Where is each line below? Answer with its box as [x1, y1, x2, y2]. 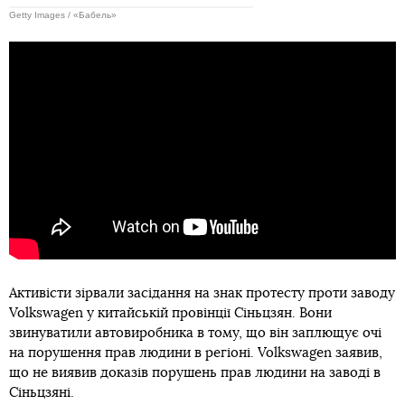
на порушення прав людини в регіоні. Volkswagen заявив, [9, 346, 382, 361]
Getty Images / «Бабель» [9, 9, 117, 20]
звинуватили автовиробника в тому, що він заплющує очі [9, 326, 381, 341]
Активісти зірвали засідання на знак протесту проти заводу [9, 287, 395, 301]
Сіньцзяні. [9, 386, 74, 400]
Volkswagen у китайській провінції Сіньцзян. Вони [9, 306, 332, 321]
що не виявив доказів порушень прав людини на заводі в [9, 366, 381, 381]
